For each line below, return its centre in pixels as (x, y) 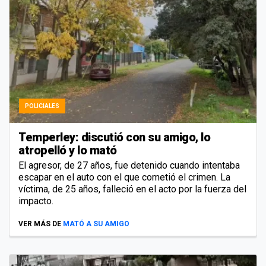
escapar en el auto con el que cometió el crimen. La (124, 178)
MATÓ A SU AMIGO (96, 224)
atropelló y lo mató (68, 151)
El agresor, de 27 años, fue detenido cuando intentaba (129, 166)
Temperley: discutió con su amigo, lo (114, 137)
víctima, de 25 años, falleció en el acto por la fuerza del (132, 189)
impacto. (36, 201)
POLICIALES (42, 106)
